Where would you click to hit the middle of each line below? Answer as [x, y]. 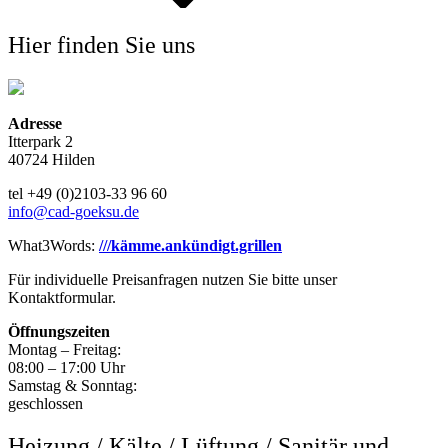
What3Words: [53, 245]
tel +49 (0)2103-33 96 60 [87, 193]
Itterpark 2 [40, 141]
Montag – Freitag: [64, 349]
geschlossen [45, 403]
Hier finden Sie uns [101, 44]
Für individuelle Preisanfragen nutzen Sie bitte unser [172, 279]
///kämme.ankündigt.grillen [190, 245]
